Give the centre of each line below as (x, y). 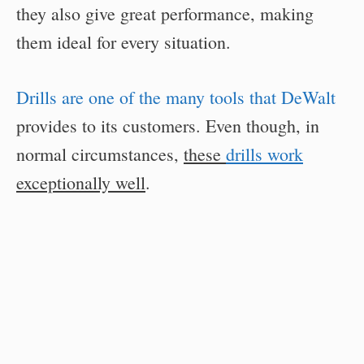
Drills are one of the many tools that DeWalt (176, 97)
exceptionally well (81, 183)
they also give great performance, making (165, 14)
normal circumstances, (100, 154)
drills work (264, 154)
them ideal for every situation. (123, 42)
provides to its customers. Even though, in (168, 126)
